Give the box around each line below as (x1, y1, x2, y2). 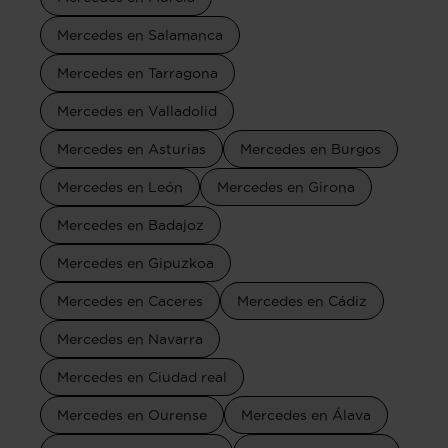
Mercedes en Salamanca (57, 26, 223, 43)
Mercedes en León (57, 178, 183, 195)
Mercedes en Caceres (57, 292, 203, 309)
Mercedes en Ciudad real (57, 368, 227, 385)
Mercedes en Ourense (57, 406, 207, 423)
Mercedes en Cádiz (237, 292, 367, 309)
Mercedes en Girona (217, 178, 355, 195)
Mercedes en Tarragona (57, 64, 218, 81)
